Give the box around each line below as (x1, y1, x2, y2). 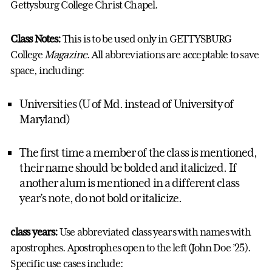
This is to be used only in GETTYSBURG (60, 33, 232, 46)
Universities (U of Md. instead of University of (19, 97, 234, 111)
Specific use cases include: (10, 257, 123, 270)
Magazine (44, 49, 87, 61)
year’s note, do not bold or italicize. (19, 191, 182, 205)
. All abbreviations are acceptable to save (87, 49, 259, 61)
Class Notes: (10, 33, 61, 46)
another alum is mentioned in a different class (19, 176, 239, 190)
